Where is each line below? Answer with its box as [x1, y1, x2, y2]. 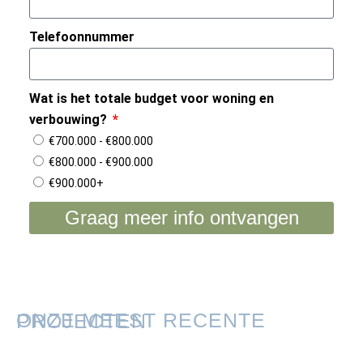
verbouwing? [28, 111, 110, 127]
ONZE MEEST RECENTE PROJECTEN [16, 309, 147, 332]
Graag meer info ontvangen [64, 206, 299, 228]
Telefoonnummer [28, 28, 135, 45]
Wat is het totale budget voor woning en [28, 90, 274, 106]
